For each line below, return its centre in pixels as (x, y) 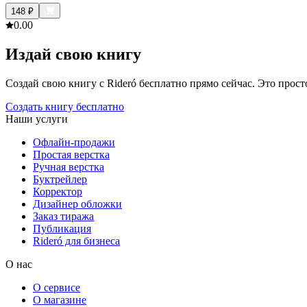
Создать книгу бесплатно (65, 106)
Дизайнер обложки (77, 204)
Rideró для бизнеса (76, 241)
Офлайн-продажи (74, 142)
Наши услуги (37, 119)
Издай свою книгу (73, 54)
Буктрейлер (60, 179)
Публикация (62, 228)
